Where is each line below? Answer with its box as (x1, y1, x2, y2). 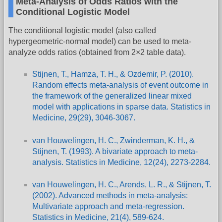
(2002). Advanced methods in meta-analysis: (32, 191, 188, 200)
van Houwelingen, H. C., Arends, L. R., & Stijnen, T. (32, 180, 211, 189)
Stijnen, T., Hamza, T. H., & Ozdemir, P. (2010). (32, 70, 194, 79)
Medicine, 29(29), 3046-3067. (32, 113, 135, 122)
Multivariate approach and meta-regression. (32, 202, 184, 211)
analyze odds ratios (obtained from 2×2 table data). (8, 48, 186, 56)
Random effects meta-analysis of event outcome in (32, 81, 209, 90)
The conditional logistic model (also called (8, 26, 156, 35)
